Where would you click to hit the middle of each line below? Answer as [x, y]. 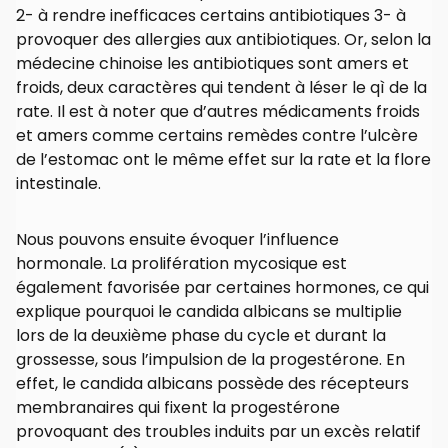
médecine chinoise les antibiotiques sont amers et [212, 64]
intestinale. [58, 184]
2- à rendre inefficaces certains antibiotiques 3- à [211, 16]
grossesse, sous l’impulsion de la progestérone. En [210, 360]
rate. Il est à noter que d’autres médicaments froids [218, 112]
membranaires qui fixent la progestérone [178, 408]
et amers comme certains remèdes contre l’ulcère [217, 136]
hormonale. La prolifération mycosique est [181, 264]
